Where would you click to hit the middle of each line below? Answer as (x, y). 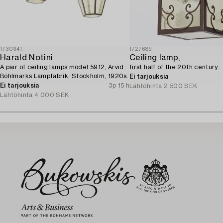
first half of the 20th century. (174, 67)
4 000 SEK (52, 95)
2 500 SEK (181, 86)
